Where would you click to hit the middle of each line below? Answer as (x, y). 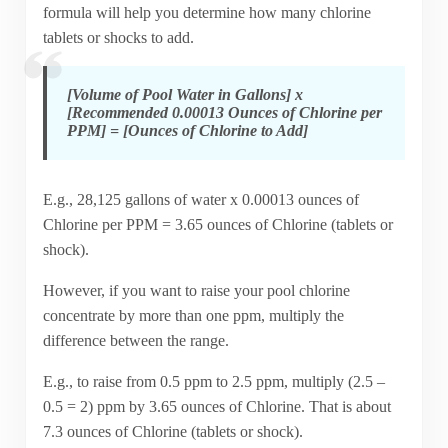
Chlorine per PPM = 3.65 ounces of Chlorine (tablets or (217, 225)
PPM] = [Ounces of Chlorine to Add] (187, 130)
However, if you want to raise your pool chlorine (196, 291)
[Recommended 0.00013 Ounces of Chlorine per (224, 112)
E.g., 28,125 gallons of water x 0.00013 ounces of (200, 200)
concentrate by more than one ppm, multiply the (193, 316)
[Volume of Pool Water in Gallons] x (184, 94)
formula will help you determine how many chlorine (206, 12)
